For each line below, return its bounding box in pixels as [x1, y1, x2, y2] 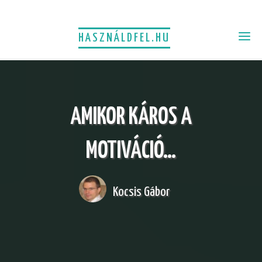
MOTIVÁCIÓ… [86, 139, 176, 163]
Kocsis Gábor [112, 185, 170, 199]
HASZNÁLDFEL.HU [78, 32, 170, 44]
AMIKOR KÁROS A [70, 105, 192, 129]
